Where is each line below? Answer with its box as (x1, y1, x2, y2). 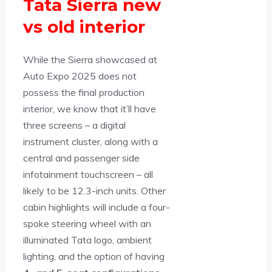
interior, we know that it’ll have (23, 102, 156, 115)
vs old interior (23, 16, 145, 37)
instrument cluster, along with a (23, 135, 158, 148)
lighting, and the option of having (23, 250, 165, 262)
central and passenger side (23, 151, 140, 164)
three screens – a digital (23, 118, 126, 131)
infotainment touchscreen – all (23, 168, 153, 180)
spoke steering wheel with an (23, 217, 151, 229)
